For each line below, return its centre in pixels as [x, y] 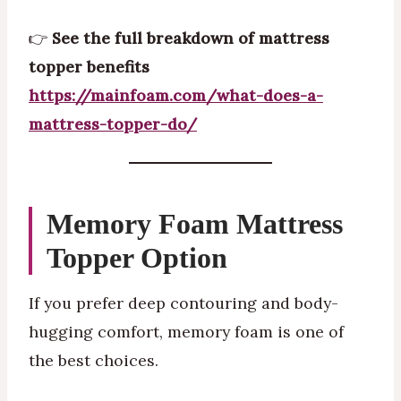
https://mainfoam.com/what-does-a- [176, 96]
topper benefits [89, 67]
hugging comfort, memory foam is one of [186, 331]
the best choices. [94, 360]
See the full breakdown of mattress [191, 38]
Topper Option [137, 257]
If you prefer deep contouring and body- [183, 303]
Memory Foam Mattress [195, 223]
